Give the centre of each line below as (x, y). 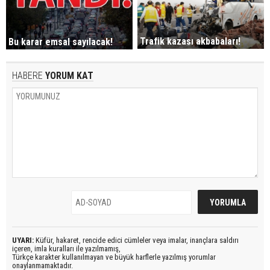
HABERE (27, 76)
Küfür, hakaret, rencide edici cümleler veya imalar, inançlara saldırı (136, 240)
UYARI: (23, 240)
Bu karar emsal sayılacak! (61, 42)
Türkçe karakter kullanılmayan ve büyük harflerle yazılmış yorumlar (114, 257)
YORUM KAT (68, 76)
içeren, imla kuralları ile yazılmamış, (66, 249)
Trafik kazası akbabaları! (190, 42)
